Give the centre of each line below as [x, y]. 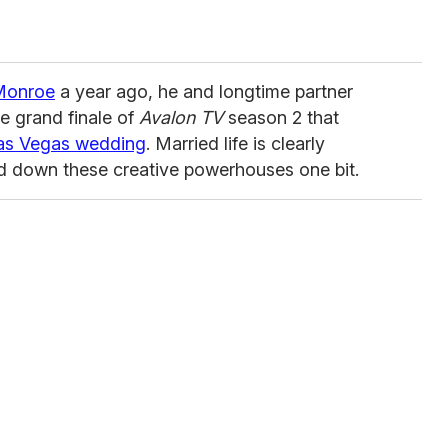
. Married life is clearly [235, 144]
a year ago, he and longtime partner [204, 92]
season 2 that [281, 118]
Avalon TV [181, 118]
